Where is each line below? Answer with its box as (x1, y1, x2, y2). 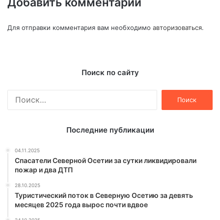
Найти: (157, 90, 178, 99)
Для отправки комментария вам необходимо (7, 24, 153, 32)
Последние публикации (66, 125, 154, 135)
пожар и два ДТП (15, 165, 73, 174)
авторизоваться (153, 24, 202, 32)
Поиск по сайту (81, 68, 139, 78)
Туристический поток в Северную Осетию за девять (15, 191, 193, 200)
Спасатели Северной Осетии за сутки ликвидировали (15, 156, 196, 165)
